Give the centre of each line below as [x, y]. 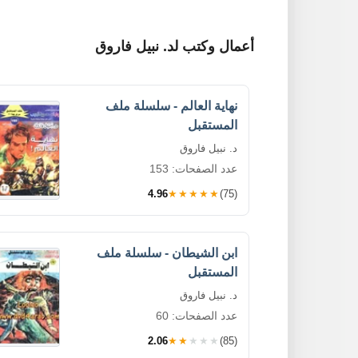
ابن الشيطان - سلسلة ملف [167, 253]
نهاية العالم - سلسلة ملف [171, 106]
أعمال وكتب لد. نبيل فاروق [175, 46]
